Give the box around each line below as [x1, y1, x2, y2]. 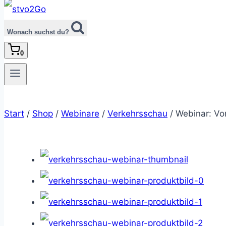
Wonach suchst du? [7, 28, 69, 36]
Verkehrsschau [107, 108, 167, 119]
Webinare [61, 108, 99, 119]
